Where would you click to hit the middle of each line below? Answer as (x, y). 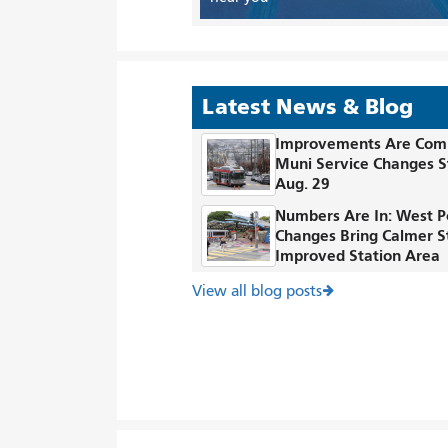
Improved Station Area (358, 255)
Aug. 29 (304, 184)
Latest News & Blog (307, 107)
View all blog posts (257, 291)
